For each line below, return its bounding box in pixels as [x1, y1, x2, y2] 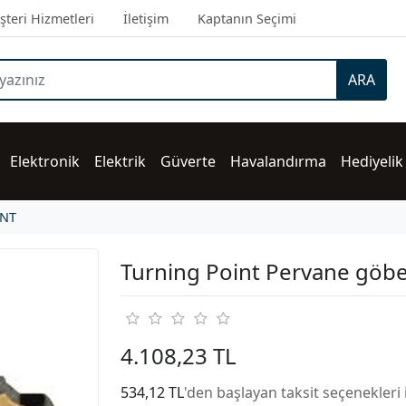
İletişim [123, 10, 169, 27]
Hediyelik [341, 151, 403, 171]
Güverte [160, 151, 216, 171]
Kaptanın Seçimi [198, 10, 296, 27]
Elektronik [10, 151, 80, 171]
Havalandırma [230, 151, 326, 171]
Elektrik [94, 151, 146, 171]
